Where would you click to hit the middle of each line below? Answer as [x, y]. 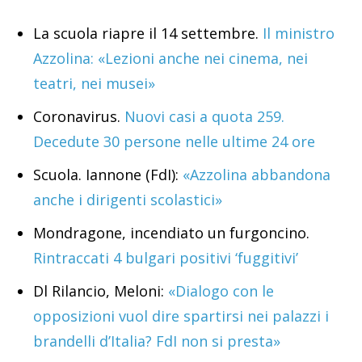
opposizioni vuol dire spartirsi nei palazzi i [181, 316]
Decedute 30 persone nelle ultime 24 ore [174, 141]
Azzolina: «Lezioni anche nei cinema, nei [170, 58]
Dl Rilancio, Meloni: [99, 290]
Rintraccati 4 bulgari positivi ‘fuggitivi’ [166, 257]
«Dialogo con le [219, 290]
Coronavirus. [77, 116]
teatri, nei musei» [94, 83]
